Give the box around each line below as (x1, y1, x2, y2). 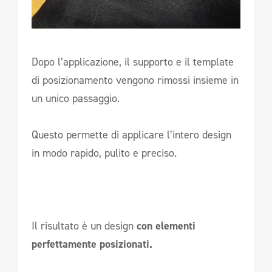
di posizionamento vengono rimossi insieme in (32, 72, 239, 87)
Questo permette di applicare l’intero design (32, 127, 231, 142)
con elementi (137, 218, 195, 233)
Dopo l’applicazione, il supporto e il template (32, 54, 234, 69)
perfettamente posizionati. (32, 236, 152, 251)
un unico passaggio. (32, 90, 120, 106)
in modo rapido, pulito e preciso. (32, 145, 177, 160)
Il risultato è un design (32, 218, 137, 233)
